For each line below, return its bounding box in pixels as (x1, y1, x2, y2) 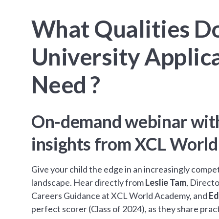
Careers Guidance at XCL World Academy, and (31, 190, 209, 201)
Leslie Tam (145, 176, 186, 188)
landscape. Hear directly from (31, 176, 145, 188)
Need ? (31, 70, 100, 98)
